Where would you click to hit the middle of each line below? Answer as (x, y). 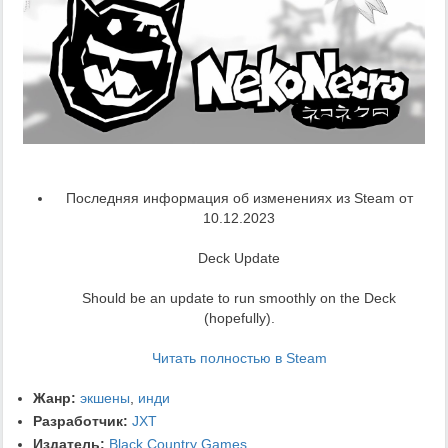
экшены (105, 397)
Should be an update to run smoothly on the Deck (239, 297)
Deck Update (239, 257)
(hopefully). (239, 317)
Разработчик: (80, 420)
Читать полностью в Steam (239, 357)
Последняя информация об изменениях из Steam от (239, 197)
